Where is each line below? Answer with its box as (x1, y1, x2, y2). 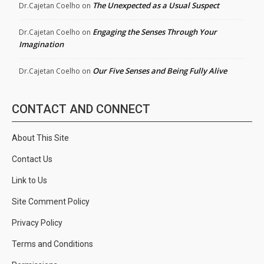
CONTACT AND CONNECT (12, 101, 150, 116)
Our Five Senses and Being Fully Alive (93, 65, 227, 76)
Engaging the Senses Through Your (93, 26, 217, 37)
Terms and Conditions (12, 239, 93, 249)
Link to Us (12, 175, 47, 185)
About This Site (12, 133, 69, 143)
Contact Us (12, 154, 52, 164)
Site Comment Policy (12, 196, 90, 206)
